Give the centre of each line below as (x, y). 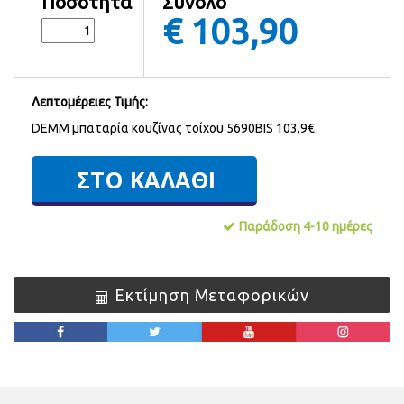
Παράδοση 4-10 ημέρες (306, 227)
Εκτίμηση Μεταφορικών (212, 295)
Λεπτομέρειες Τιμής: (90, 102)
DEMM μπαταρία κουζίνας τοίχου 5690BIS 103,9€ (173, 129)
